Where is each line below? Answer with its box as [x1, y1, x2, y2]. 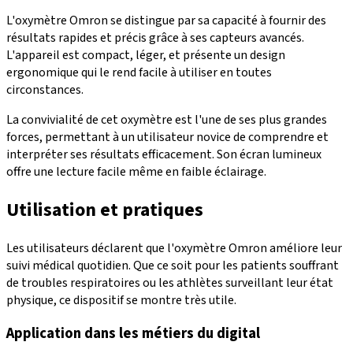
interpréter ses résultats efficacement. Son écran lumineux [6, 145, 321, 163]
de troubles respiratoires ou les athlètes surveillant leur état [6, 273, 333, 292]
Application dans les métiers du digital [6, 323, 260, 344]
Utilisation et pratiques [6, 195, 203, 224]
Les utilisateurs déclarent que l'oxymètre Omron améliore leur [6, 239, 342, 257]
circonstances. [6, 80, 84, 98]
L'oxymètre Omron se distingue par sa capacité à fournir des [6, 11, 326, 29]
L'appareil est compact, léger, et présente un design [6, 46, 285, 64]
